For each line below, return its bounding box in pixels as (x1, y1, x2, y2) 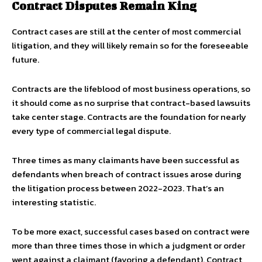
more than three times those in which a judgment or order (12, 239, 245, 252)
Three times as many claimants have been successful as (12, 153, 239, 167)
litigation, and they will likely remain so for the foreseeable (12, 39, 249, 52)
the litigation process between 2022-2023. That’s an (12, 181, 224, 195)
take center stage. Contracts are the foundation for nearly (12, 110, 246, 123)
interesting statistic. (12, 195, 96, 209)
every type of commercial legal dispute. (12, 124, 171, 137)
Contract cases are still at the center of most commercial (12, 25, 241, 38)
